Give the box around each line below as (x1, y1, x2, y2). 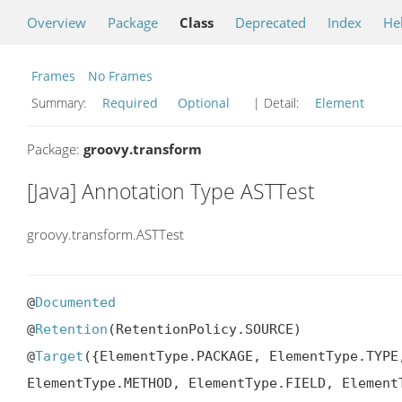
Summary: (31, 94, 90, 111)
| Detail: (249, 94, 302, 111)
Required (102, 94, 158, 111)
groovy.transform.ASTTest (27, 224, 184, 243)
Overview (27, 13, 86, 31)
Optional (178, 94, 230, 111)
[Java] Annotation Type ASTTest (27, 177, 315, 205)
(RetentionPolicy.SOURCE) (108, 321, 301, 338)
